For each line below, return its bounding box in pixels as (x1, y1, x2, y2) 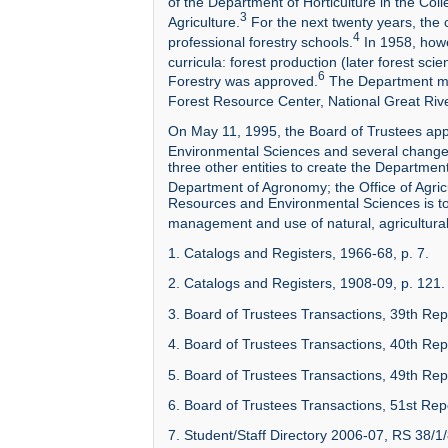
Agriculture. (168, 13, 240, 30)
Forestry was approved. (168, 73, 318, 90)
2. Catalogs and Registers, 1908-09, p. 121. (168, 275, 445, 292)
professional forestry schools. (168, 33, 353, 50)
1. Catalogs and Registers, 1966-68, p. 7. (168, 245, 429, 262)
